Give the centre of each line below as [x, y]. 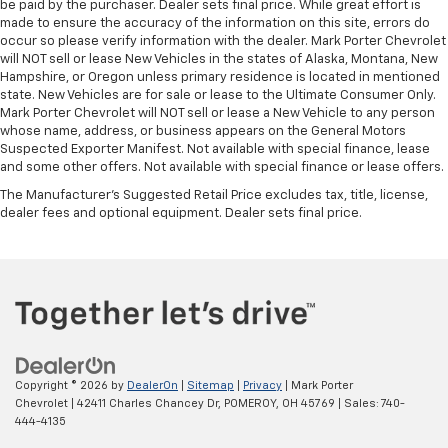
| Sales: [358, 404]
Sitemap [210, 386]
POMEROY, [250, 404]
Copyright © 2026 [63, 386]
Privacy [262, 386]
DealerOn [152, 386]
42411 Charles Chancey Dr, [147, 404]
